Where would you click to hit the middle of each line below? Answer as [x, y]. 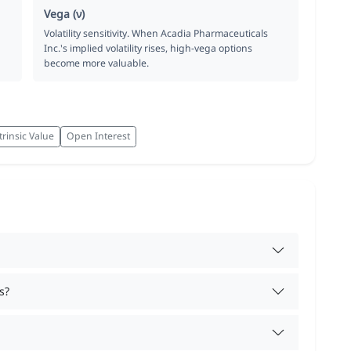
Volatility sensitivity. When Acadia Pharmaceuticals [156, 33]
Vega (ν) [65, 13]
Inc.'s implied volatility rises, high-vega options [148, 48]
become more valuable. [97, 63]
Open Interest [98, 136]
